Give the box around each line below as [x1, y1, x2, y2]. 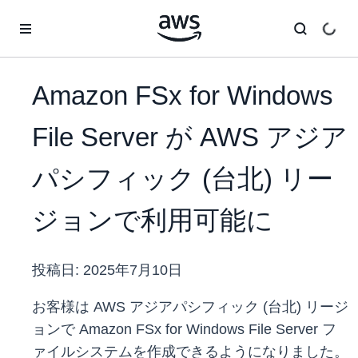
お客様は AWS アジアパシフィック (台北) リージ [32, 299, 348, 316]
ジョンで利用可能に [32, 205, 273, 236]
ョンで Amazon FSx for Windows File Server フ [32, 321, 336, 338]
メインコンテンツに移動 [7, 10, 130, 22]
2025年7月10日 [83, 262, 182, 279]
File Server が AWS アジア [32, 122, 348, 153]
